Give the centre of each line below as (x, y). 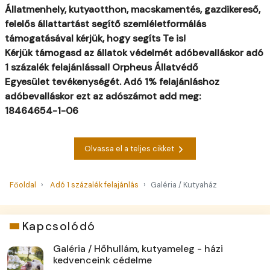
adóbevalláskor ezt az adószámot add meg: (103, 96)
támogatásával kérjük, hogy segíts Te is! (95, 39)
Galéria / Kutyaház (184, 184)
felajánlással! (80, 67)
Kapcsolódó (59, 226)
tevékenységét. (86, 82)
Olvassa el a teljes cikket (130, 149)
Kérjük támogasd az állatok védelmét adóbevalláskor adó (134, 53)
